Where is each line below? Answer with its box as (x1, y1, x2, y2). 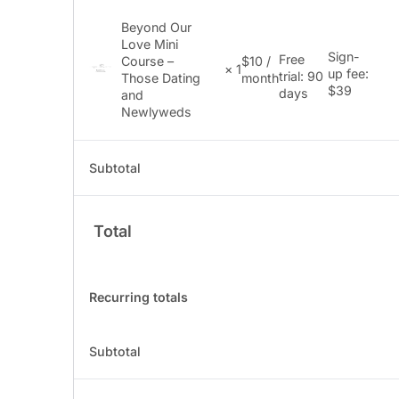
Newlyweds (120, 103, 191, 119)
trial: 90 (278, 68, 323, 84)
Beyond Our (120, 19, 191, 35)
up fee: (327, 66, 369, 81)
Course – (120, 53, 174, 69)
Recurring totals (89, 289, 189, 305)
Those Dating (120, 69, 200, 85)
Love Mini (120, 36, 178, 52)
